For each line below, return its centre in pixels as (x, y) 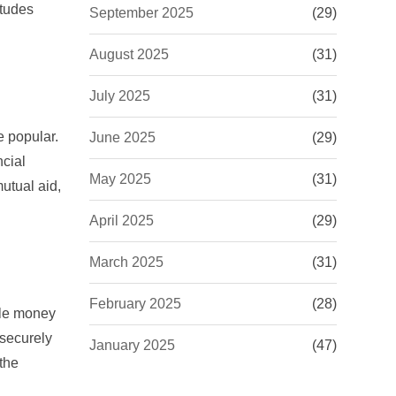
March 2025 (126, 262)
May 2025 (120, 179)
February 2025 (135, 304)
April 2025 (122, 221)
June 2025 (122, 137)
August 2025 (129, 54)
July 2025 (120, 96)
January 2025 (132, 345)
